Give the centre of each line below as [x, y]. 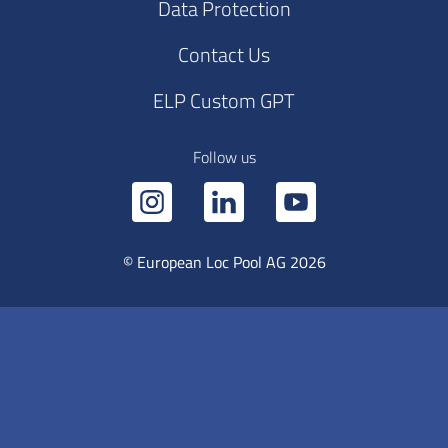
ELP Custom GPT [224, 100]
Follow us [224, 156]
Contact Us [224, 54]
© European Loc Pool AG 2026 [224, 262]
